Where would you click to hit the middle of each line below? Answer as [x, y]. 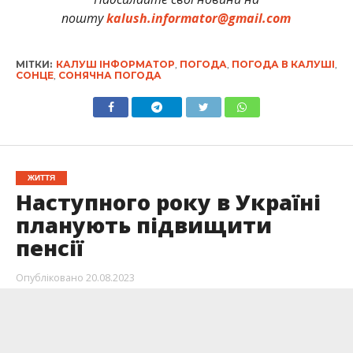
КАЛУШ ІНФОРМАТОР [115, 64]
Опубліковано [49, 277]
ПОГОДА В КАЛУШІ [283, 64]
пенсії [49, 247]
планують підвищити [143, 225]
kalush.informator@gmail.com [199, 18]
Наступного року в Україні [168, 202]
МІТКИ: [33, 64]
